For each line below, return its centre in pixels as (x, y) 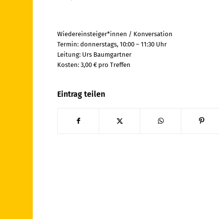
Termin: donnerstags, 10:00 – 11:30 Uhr (112, 44)
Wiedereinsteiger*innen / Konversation (115, 34)
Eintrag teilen (81, 94)
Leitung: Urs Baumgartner (95, 55)
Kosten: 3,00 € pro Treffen (94, 65)
